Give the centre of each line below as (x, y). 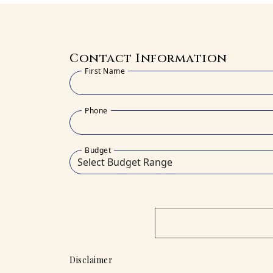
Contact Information (148, 58)
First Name (105, 71)
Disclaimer (91, 260)
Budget (98, 150)
